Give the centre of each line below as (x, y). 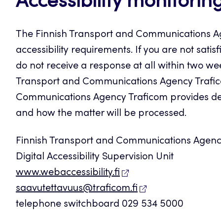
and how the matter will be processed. (101, 114)
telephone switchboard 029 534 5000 (100, 204)
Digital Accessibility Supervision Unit (95, 157)
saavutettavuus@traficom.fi (77, 189)
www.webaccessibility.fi (68, 173)
